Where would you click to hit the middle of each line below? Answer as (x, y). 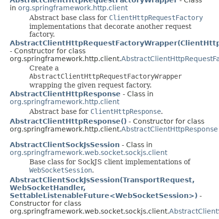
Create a (44, 68)
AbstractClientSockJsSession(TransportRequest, (102, 180)
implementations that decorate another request (110, 26)
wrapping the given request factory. (90, 85)
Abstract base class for (69, 17)
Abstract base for (60, 111)
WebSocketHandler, (48, 187)
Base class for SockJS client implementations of (110, 162)
